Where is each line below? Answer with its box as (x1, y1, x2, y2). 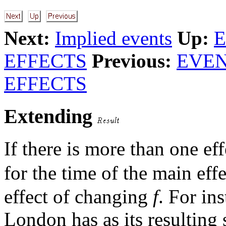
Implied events (55, 27, 172, 49)
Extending (4, 104, 97, 128)
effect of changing (4, 186, 153, 208)
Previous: (92, 50, 172, 72)
